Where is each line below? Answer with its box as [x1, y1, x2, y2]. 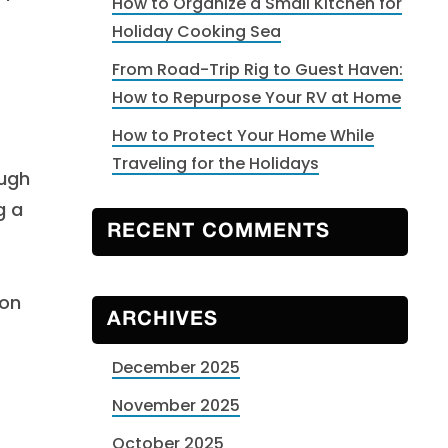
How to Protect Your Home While [112, 124, 374, 147]
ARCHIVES [107, 311, 218, 329]
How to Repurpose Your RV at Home [112, 86, 401, 109]
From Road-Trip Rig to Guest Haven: [112, 58, 403, 81]
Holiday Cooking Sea [112, 20, 281, 43]
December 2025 [112, 356, 240, 379]
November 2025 [112, 394, 240, 417]
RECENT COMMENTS [107, 223, 330, 241]
